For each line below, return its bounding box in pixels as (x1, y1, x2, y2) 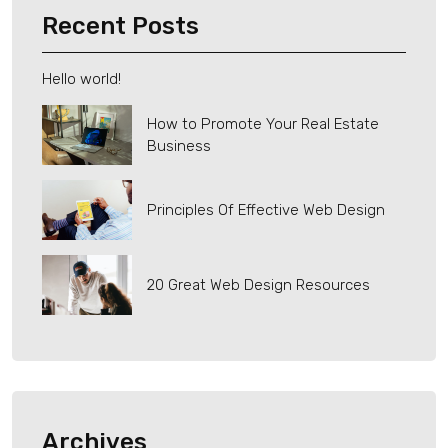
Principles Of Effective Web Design (147, 201, 385, 220)
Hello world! (42, 70, 121, 89)
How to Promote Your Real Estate (147, 115, 379, 134)
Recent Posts (42, 12, 199, 41)
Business (147, 137, 211, 156)
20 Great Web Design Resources (147, 276, 370, 295)
